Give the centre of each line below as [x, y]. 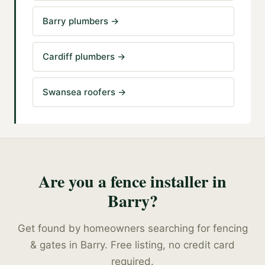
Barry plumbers [75, 21]
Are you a [75, 182]
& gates [48, 245]
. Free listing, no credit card [170, 245]
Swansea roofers [79, 92]
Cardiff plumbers [79, 57]
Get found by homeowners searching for [115, 229]
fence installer [159, 182]
